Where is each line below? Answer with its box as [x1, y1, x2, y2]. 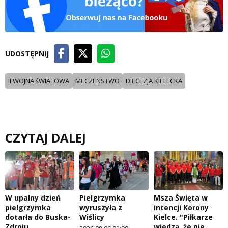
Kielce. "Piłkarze [154, 212, 213, 222]
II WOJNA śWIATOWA [8, 76, 69, 85]
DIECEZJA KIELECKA [126, 76, 182, 85]
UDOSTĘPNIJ [5, 49, 49, 59]
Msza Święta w [154, 192, 208, 203]
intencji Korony [154, 202, 209, 212]
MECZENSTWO [75, 76, 120, 85]
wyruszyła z [79, 202, 122, 212]
